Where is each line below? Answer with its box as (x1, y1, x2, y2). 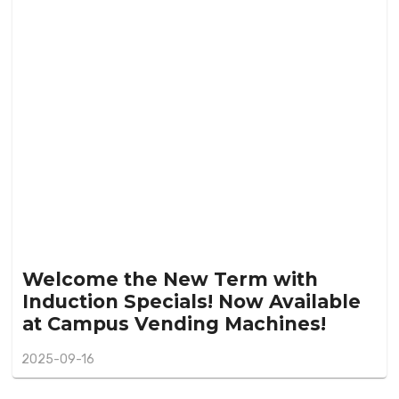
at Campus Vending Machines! (21, 313, 326, 336)
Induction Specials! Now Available (21, 290, 361, 313)
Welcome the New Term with (21, 268, 318, 291)
